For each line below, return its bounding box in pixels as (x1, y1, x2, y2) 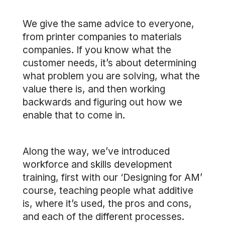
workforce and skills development (23, 158, 172, 170)
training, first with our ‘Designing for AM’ (23, 171, 202, 183)
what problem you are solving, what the (23, 70, 200, 82)
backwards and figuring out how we (23, 96, 182, 108)
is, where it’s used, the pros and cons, (23, 197, 192, 209)
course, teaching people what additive (23, 184, 193, 196)
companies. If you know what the (23, 44, 171, 56)
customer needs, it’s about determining (23, 57, 196, 69)
